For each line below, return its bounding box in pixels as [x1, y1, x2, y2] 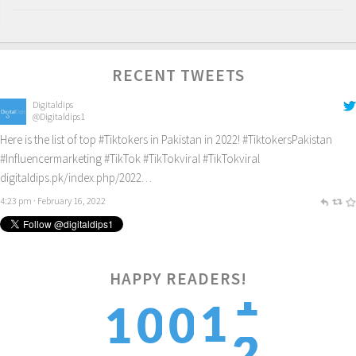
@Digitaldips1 [32, 110, 85, 122]
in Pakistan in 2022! [148, 131, 242, 147]
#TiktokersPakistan [242, 131, 332, 147]
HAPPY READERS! [109, 267, 247, 289]
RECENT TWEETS [111, 64, 245, 86]
